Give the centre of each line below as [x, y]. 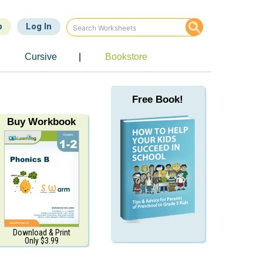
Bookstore [127, 57]
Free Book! [158, 100]
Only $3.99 [41, 241]
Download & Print [41, 232]
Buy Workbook [42, 122]
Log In [39, 26]
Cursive [41, 57]
